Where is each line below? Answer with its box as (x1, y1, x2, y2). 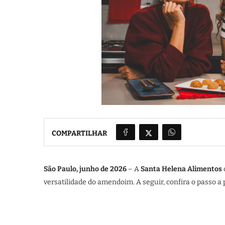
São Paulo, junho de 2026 (44, 165, 127, 173)
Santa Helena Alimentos (141, 165, 222, 173)
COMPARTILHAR (52, 129, 107, 138)
